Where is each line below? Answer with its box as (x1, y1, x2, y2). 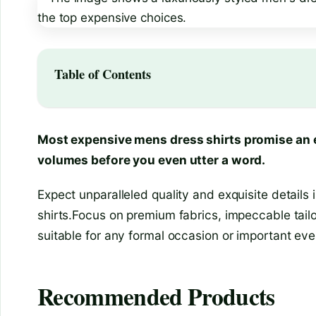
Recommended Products (37, 279, 275, 314)
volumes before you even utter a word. (37, 152, 266, 167)
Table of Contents (54, 64, 151, 84)
